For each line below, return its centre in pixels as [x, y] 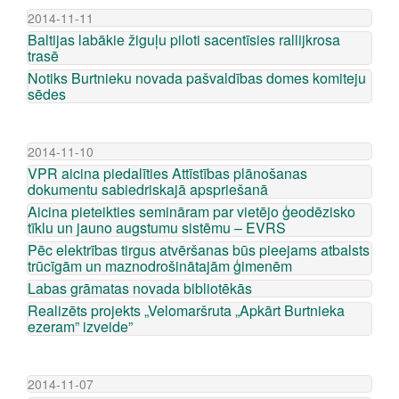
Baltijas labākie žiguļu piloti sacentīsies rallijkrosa [184, 40]
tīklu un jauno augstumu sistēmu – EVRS [157, 228]
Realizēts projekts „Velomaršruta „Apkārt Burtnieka [186, 310]
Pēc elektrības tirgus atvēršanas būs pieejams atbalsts [199, 250]
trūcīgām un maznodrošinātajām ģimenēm [160, 266]
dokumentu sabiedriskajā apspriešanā [148, 189]
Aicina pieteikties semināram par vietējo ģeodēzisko [191, 212]
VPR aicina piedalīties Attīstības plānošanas [167, 173]
